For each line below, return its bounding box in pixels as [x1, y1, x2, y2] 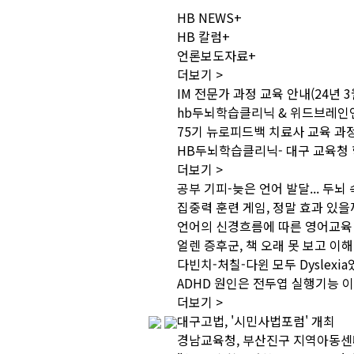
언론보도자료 [177, 46, 248, 65]
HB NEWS [177, 8, 234, 27]
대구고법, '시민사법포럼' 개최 [177, 311, 335, 330]
